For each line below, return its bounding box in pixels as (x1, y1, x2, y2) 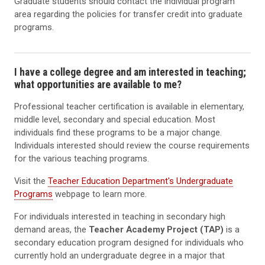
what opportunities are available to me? (14, 77, 182, 91)
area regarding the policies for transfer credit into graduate (14, 8, 243, 20)
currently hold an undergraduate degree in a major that (14, 250, 225, 261)
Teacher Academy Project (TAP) (89, 224, 224, 235)
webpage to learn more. (53, 188, 147, 199)
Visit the (14, 175, 48, 186)
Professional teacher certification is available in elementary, (14, 101, 244, 112)
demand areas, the (14, 224, 89, 235)
